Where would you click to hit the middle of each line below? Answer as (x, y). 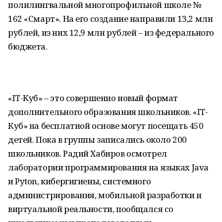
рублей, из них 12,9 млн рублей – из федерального (111, 32)
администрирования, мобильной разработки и (105, 195)
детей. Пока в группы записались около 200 (97, 139)
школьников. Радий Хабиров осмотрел (87, 153)
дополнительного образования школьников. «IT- (108, 112)
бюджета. (28, 46)
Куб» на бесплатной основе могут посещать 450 (106, 126)
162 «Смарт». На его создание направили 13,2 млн (111, 19)
